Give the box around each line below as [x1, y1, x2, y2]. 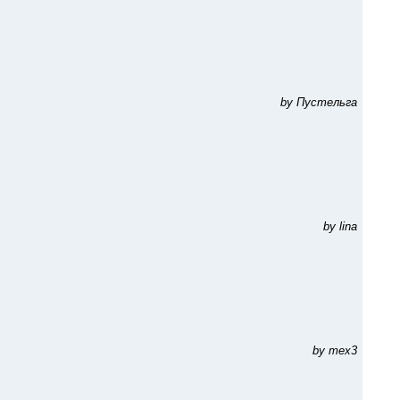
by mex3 [312, 344, 357, 357]
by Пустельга [280, 96, 357, 109]
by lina [323, 220, 357, 233]
